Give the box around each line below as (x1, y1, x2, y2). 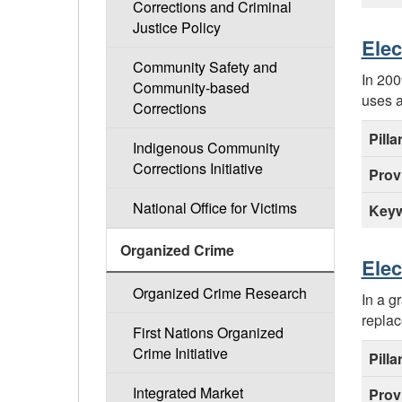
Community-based (132, 77, 249, 99)
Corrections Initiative (132, 158, 263, 179)
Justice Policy (132, 17, 221, 39)
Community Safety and (132, 57, 277, 78)
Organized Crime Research (132, 283, 307, 304)
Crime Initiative (132, 343, 228, 364)
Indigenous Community (132, 137, 280, 159)
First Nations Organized (132, 322, 284, 344)
